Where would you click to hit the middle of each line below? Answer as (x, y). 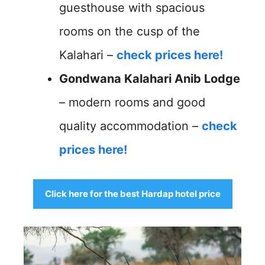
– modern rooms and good (132, 102)
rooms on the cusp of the (130, 31)
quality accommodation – (130, 126)
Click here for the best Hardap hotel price (132, 194)
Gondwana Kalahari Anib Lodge (150, 79)
